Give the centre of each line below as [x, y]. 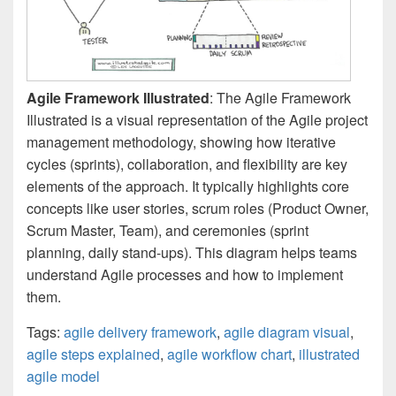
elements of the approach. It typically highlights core [188, 187]
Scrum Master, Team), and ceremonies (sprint [168, 231]
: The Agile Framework [280, 98]
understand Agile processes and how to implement [185, 275]
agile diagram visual [287, 332]
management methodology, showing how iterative [181, 142]
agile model [63, 377]
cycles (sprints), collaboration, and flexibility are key [187, 164]
